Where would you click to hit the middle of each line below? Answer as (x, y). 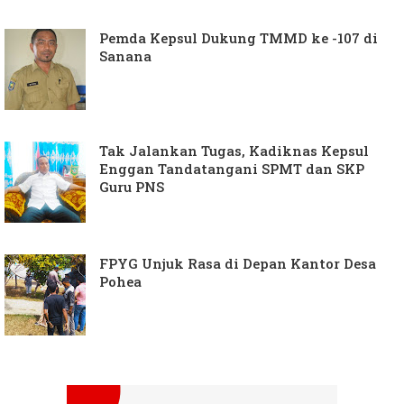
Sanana (125, 56)
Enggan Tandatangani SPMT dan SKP (232, 169)
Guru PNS (132, 187)
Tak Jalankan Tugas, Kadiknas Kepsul (234, 151)
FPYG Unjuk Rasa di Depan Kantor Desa (238, 264)
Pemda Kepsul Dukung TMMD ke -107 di (239, 38)
